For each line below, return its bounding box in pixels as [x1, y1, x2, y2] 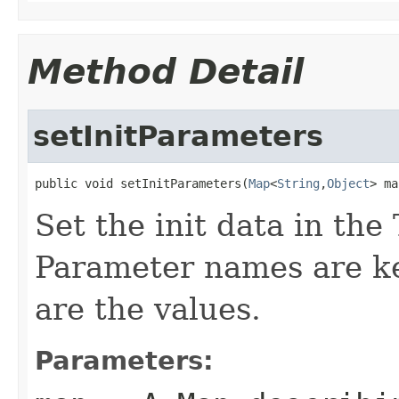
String [277, 175, 320, 191]
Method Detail [28, 51, 304, 92]
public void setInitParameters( [35, 175, 248, 191]
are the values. [35, 290, 261, 327]
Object [327, 175, 370, 191]
